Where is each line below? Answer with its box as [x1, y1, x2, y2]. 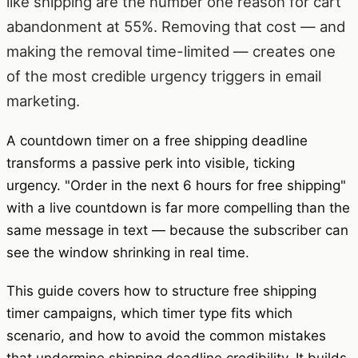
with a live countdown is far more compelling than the [6, 200, 350, 217]
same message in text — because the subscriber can [6, 222, 348, 239]
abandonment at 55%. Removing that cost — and [6, 18, 345, 36]
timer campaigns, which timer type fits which [6, 305, 292, 322]
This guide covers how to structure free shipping [6, 283, 316, 300]
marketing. [6, 92, 80, 110]
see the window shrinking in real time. [6, 245, 249, 261]
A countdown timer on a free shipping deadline [6, 133, 308, 149]
